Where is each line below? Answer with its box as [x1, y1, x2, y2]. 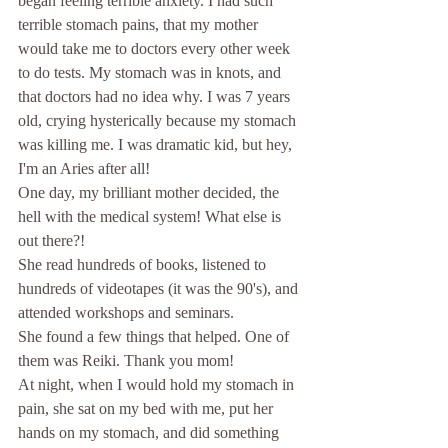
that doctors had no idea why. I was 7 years [18, 88, 294, 105]
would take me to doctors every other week [18, 40, 294, 57]
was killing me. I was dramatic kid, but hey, [18, 136, 296, 153]
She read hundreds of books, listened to [18, 256, 270, 273]
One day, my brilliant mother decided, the [18, 184, 283, 201]
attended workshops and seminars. [18, 304, 238, 321]
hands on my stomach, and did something [18, 424, 283, 441]
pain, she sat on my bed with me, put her [18, 400, 277, 417]
